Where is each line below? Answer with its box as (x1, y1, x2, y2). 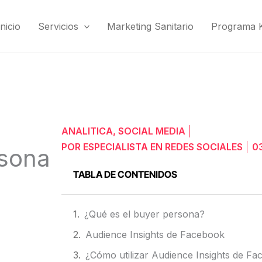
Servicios (37, 20, 78, 32)
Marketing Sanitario (107, 20, 194, 32)
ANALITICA (61, 125, 113, 137)
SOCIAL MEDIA (118, 125, 185, 137)
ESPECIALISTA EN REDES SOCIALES (80, 141, 243, 153)
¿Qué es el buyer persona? (84, 208, 205, 220)
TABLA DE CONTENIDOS (73, 168, 177, 180)
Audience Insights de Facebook (85, 229, 225, 240)
